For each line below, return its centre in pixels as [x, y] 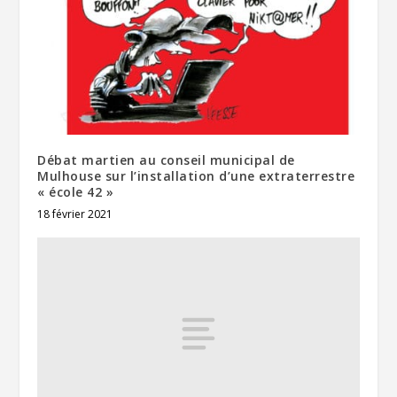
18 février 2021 [75, 214]
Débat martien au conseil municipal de [166, 160]
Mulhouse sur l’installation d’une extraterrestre [196, 175]
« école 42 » [76, 191]
